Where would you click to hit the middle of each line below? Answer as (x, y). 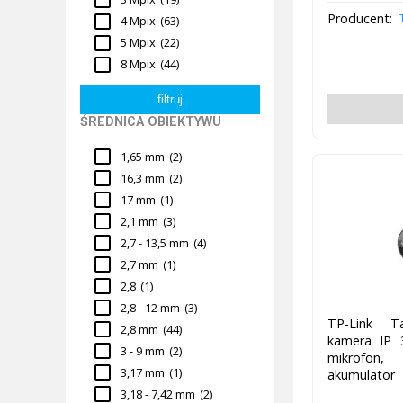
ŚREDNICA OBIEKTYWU (151, 121)
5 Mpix (139, 43)
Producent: (359, 18)
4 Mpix (139, 21)
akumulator (361, 374)
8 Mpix (139, 64)
